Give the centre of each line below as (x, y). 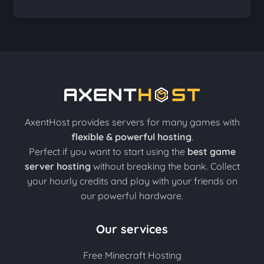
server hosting (57, 166)
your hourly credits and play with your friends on (132, 181)
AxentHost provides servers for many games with (132, 122)
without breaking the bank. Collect (165, 166)
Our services (132, 229)
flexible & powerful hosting (131, 137)
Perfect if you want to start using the (108, 152)
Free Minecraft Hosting (132, 255)
